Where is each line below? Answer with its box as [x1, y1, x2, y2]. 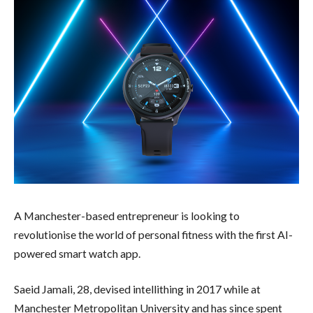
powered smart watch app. [14, 246, 140, 260]
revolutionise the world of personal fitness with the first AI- [14, 227, 293, 241]
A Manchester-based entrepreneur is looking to [14, 208, 240, 222]
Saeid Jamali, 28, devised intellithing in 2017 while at [14, 282, 261, 296]
